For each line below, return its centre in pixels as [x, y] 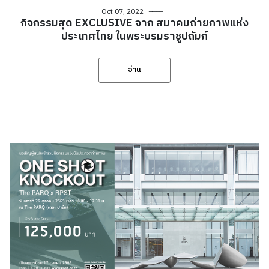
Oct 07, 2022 [123, 12]
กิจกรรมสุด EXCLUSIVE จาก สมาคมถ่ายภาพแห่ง [134, 24]
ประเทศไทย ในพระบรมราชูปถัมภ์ [134, 37]
